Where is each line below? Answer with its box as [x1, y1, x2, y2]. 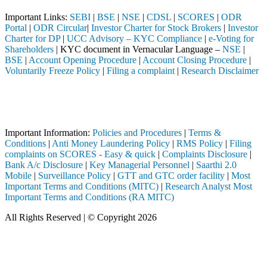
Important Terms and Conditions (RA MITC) [5, 192, 174, 203]
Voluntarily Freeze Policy [5, 66, 100, 76]
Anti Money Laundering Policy [52, 138, 170, 149]
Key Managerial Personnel [89, 160, 190, 170]
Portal [5, 23, 27, 33]
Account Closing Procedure [142, 55, 249, 66]
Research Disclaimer [181, 66, 259, 76]
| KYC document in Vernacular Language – [54, 44, 222, 55]
